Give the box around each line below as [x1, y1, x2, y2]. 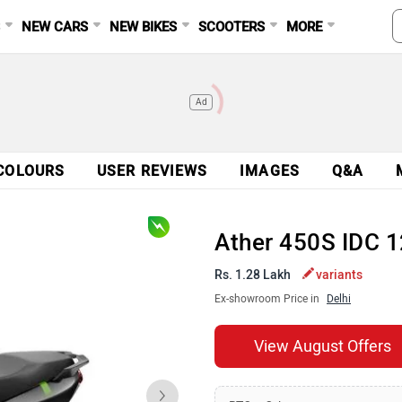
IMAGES [240, 162, 300, 179]
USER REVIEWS [97, 162, 208, 179]
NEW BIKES [109, 19, 178, 35]
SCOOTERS [198, 19, 266, 35]
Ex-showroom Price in [214, 293, 322, 305]
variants [316, 267, 363, 283]
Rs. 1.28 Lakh [214, 267, 293, 283]
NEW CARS [22, 19, 89, 35]
